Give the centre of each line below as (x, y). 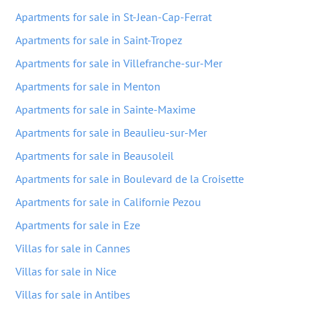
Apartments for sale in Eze (78, 225)
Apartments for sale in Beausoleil (95, 156)
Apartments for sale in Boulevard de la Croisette (130, 179)
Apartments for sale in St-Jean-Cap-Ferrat (114, 17)
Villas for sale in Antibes (73, 294)
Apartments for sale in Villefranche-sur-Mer (119, 63)
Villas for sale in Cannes (73, 248)
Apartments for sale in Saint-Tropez (99, 40)
